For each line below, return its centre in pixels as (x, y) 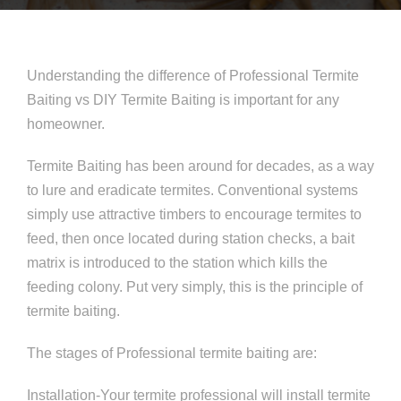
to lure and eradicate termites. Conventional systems (192, 191)
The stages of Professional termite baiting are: (172, 354)
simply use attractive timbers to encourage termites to (194, 215)
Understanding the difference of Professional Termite (193, 76)
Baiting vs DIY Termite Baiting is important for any (183, 100)
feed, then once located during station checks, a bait (191, 239)
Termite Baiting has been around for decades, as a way (200, 166)
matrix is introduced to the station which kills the (177, 263)
